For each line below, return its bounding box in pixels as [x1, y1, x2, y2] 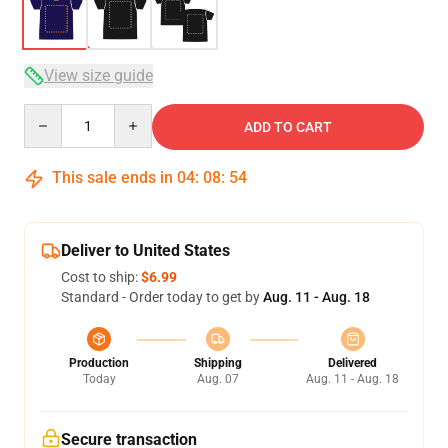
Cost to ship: [61, 269, 141, 285]
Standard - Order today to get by [61, 289, 263, 305]
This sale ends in [48, 168, 177, 187]
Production [69, 356, 129, 370]
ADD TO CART [244, 119, 332, 135]
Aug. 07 [196, 372, 239, 386]
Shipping [193, 356, 242, 370]
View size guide [44, 66, 153, 85]
